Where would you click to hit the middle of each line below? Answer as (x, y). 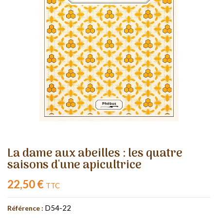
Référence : (25, 208)
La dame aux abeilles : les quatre (95, 153)
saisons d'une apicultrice (74, 165)
